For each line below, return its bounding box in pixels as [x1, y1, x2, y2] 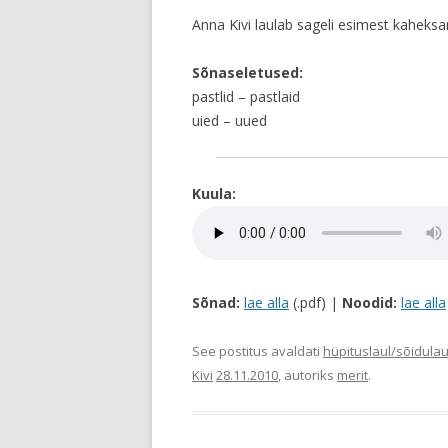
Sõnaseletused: [192, 63, 303, 82]
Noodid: [342, 293, 397, 312]
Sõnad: [192, 293, 240, 312]
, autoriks [278, 366, 337, 384]
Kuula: [192, 184, 236, 203]
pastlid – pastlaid [192, 87, 300, 106]
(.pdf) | [289, 293, 342, 312]
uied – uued [192, 111, 267, 130]
